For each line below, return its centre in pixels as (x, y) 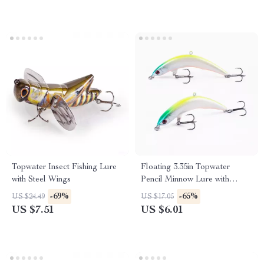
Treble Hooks (165, 192)
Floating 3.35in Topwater (185, 167)
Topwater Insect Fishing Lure (64, 167)
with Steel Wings (41, 180)
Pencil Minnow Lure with (185, 180)
